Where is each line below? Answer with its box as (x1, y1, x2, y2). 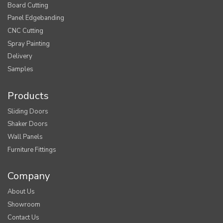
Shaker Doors (7, 119, 48, 129)
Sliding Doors (7, 107, 48, 116)
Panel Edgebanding (7, 13, 64, 23)
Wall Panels (7, 132, 43, 142)
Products (7, 89, 49, 103)
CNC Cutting (7, 26, 43, 35)
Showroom (7, 200, 40, 210)
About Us (7, 187, 35, 197)
